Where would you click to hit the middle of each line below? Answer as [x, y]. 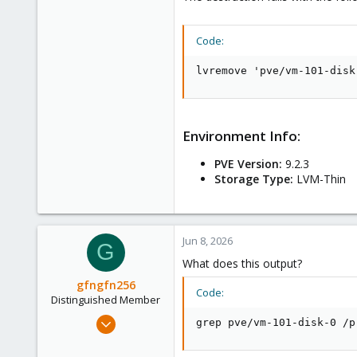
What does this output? [242, 263]
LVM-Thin [320, 178]
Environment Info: [241, 135]
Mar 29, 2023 [136, 318]
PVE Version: [248, 163]
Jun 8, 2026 [208, 240]
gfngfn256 [106, 284]
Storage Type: [254, 178]
